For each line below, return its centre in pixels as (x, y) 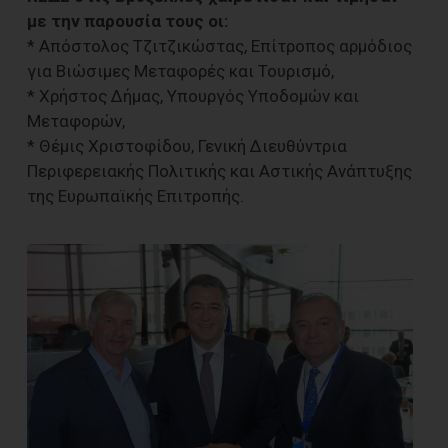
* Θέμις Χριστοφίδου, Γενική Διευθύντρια (187, 145)
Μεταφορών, (76, 120)
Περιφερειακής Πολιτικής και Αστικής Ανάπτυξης (219, 170)
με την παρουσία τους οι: (127, 20)
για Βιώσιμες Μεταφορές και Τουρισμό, (180, 70)
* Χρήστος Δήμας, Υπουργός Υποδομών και (193, 95)
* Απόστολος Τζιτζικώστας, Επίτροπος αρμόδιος (219, 45)
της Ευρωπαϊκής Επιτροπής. (135, 195)
